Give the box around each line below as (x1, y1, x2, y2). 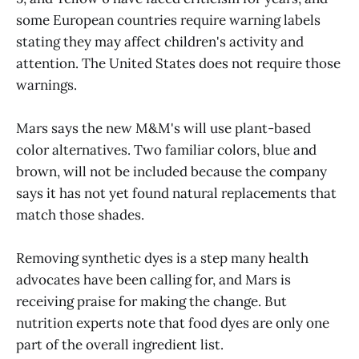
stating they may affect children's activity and (16, 32, 304, 50)
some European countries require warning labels (16, 10, 321, 29)
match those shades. (16, 205, 144, 224)
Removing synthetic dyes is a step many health (16, 248, 309, 267)
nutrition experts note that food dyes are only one (16, 313, 329, 332)
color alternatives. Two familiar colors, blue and (16, 140, 317, 159)
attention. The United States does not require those (16, 54, 341, 72)
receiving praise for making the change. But (16, 292, 287, 310)
